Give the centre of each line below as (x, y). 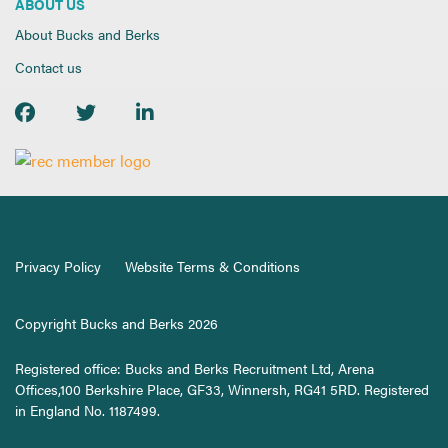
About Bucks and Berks (87, 34)
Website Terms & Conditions (212, 266)
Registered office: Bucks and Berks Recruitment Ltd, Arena (194, 368)
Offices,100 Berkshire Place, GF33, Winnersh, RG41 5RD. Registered (222, 389)
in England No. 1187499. (87, 410)
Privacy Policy (58, 266)
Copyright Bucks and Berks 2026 (116, 323)
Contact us (48, 67)
